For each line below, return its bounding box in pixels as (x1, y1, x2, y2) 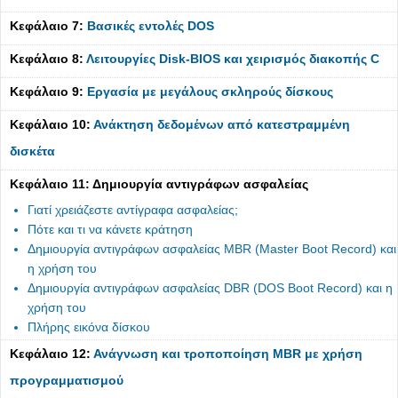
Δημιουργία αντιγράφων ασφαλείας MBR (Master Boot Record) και (28, 242, 396, 256)
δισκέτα (10, 144, 55, 158)
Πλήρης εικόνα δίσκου (28, 320, 150, 334)
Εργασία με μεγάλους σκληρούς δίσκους (87, 84, 333, 99)
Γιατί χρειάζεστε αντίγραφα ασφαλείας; (28, 203, 238, 217)
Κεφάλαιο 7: (10, 19, 87, 33)
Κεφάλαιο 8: (10, 52, 86, 66)
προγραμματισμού (10, 373, 123, 387)
